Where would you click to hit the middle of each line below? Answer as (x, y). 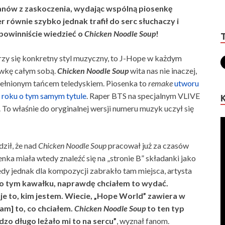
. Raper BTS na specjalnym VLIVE (143, 96)
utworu (187, 83)
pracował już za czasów (148, 145)
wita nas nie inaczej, (163, 71)
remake (161, 83)
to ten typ (166, 208)
